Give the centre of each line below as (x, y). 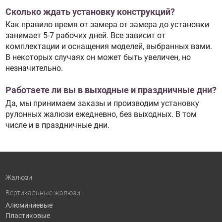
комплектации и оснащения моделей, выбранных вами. (109, 47)
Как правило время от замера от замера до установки (107, 25)
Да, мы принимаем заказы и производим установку (102, 103)
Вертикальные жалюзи (43, 193)
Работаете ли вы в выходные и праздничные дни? (111, 90)
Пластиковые (28, 215)
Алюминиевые (29, 205)
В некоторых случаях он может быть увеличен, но (98, 57)
